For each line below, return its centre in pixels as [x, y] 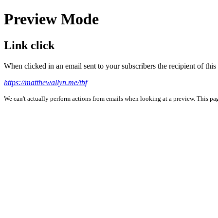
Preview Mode [51, 19]
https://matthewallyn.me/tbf [45, 82]
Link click [29, 45]
